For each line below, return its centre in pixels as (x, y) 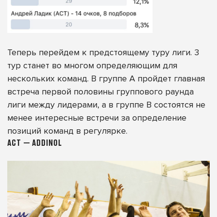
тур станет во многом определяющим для (92, 65)
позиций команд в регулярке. (67, 131)
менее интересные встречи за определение (97, 117)
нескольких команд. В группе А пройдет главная (106, 78)
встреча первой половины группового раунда (101, 91)
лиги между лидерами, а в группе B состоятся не (106, 104)
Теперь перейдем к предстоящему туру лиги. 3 (103, 52)
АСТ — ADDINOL (35, 142)
